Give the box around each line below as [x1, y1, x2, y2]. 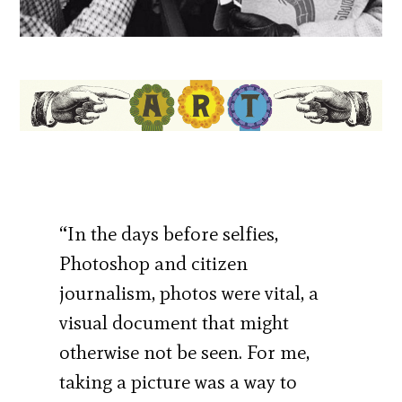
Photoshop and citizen [59, 250, 249, 275]
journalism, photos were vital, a [59, 280, 319, 305]
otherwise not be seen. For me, [59, 339, 310, 364]
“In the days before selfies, [59, 221, 279, 246]
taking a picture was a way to [59, 369, 298, 394]
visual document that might [59, 310, 290, 335]
